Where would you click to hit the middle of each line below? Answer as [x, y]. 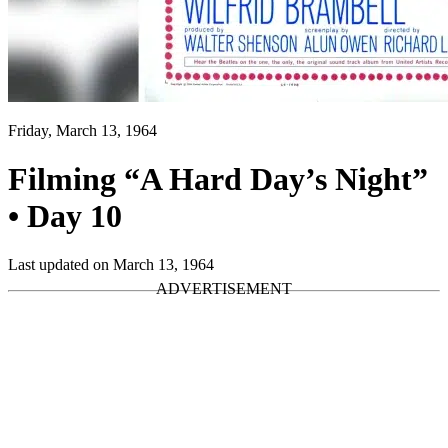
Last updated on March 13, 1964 [111, 265]
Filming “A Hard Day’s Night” [218, 179]
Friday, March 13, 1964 [82, 130]
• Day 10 [65, 216]
